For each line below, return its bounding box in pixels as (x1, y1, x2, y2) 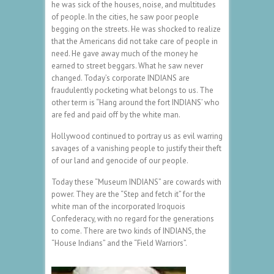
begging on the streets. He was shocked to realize (51, 23, 221, 34)
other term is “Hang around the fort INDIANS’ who (51, 97, 220, 108)
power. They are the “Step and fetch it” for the (51, 188, 206, 199)
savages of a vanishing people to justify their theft (51, 143, 221, 154)
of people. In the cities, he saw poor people (51, 11, 199, 22)
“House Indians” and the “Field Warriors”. (51, 237, 187, 248)
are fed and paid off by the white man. (51, 109, 180, 120)
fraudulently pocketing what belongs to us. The (51, 84, 213, 95)
